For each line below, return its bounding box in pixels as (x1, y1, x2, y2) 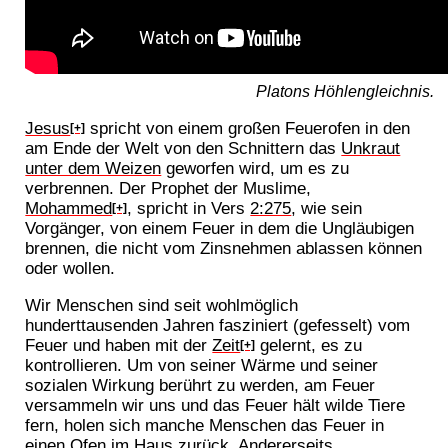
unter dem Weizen (25, 157, 162, 178)
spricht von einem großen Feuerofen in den (85, 117, 411, 138)
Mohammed (25, 197, 113, 218)
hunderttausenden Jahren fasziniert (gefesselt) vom (25, 314, 411, 335)
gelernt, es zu (255, 334, 363, 355)
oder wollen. (25, 257, 116, 278)
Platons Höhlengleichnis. (256, 83, 435, 101)
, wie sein (291, 197, 363, 218)
